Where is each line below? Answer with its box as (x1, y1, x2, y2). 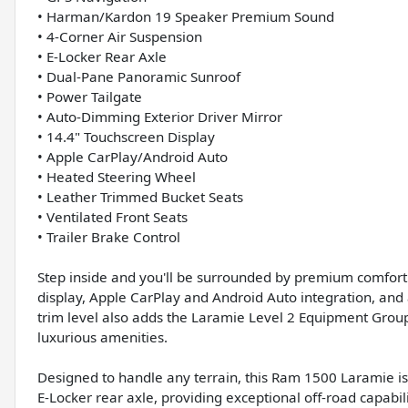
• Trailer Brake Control (37, 227, 180, 246)
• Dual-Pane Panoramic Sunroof (37, 66, 240, 86)
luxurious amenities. (37, 327, 168, 346)
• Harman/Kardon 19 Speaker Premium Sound (37, 6, 334, 25)
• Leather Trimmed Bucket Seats (37, 187, 243, 206)
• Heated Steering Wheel (37, 167, 196, 186)
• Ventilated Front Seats (37, 207, 188, 226)
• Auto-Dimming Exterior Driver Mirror (37, 107, 282, 126)
